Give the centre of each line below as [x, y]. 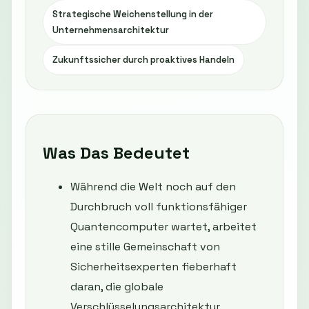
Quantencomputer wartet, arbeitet [163, 227]
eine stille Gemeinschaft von [145, 247]
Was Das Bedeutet [116, 153]
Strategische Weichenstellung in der [133, 14]
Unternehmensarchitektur [111, 30]
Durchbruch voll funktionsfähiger [159, 207]
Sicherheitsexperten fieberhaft [153, 267]
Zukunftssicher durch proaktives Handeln [143, 60]
